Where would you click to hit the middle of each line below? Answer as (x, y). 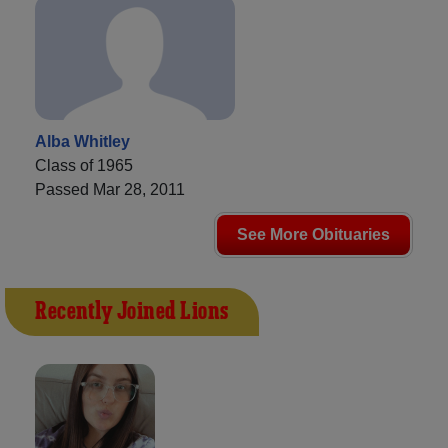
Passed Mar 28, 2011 (110, 189)
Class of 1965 (84, 165)
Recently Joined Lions (132, 311)
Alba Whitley (82, 141)
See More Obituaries (313, 234)
